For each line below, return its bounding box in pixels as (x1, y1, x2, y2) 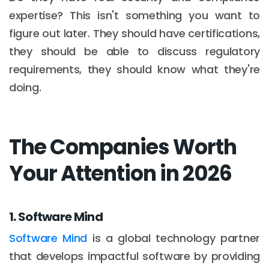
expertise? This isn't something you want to (9, 7, 260, 23)
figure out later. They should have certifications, (9, 25, 260, 41)
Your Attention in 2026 (9, 158, 232, 188)
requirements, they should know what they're (9, 61, 260, 77)
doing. (9, 79, 41, 95)
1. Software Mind (9, 208, 103, 225)
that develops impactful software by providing (9, 248, 260, 264)
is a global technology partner (87, 230, 260, 246)
